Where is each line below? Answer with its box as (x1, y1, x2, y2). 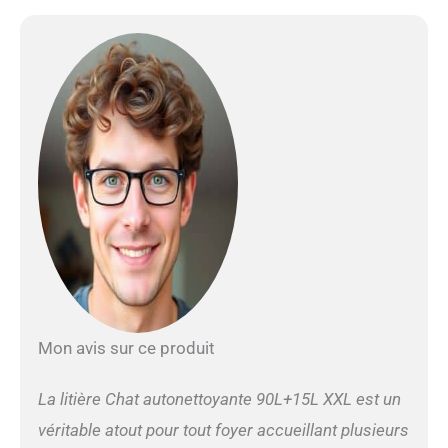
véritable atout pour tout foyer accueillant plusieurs (37, 420, 409, 441)
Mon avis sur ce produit (37, 338, 215, 359)
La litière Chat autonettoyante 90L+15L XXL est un (37, 389, 401, 410)
